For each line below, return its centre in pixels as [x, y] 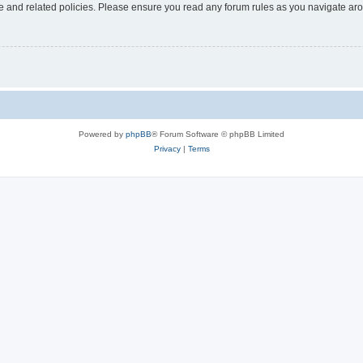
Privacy [167, 149]
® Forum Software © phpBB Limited [218, 135]
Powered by [102, 135]
